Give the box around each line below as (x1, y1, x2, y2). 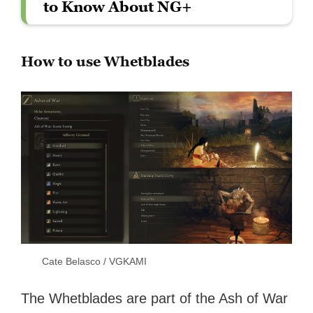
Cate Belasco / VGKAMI (42, 255, 147, 267)
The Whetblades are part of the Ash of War (21, 290, 289, 306)
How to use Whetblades (21, 52, 190, 70)
